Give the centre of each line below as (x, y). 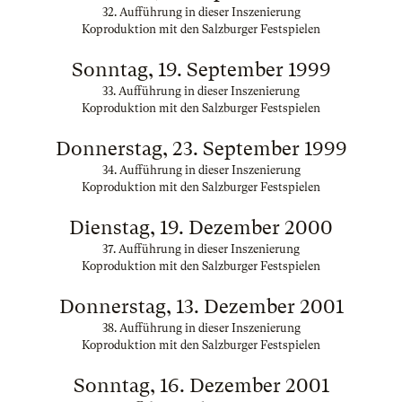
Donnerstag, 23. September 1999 (201, 149)
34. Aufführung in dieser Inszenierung (201, 170)
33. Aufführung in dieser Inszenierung (201, 91)
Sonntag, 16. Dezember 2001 (201, 385)
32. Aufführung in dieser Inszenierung (201, 12)
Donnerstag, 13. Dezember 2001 (201, 306)
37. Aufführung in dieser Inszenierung (201, 249)
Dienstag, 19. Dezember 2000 (201, 227)
